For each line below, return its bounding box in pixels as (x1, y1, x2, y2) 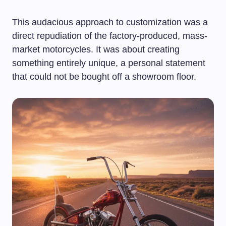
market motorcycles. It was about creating (12, 44, 180, 54)
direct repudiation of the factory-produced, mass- (12, 31, 207, 41)
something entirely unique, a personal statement (12, 58, 205, 68)
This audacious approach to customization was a (12, 17, 208, 27)
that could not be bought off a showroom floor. (12, 72, 196, 82)
